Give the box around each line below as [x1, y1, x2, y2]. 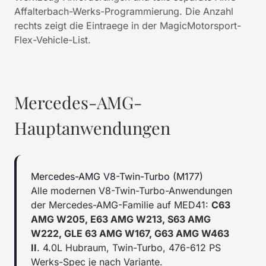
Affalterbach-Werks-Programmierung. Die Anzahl [14, 5, 233, 17]
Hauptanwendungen [14, 116, 170, 139]
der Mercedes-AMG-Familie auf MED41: [31, 198, 211, 211]
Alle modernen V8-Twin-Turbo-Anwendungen [31, 184, 232, 197]
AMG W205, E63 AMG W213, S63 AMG [31, 213, 211, 225]
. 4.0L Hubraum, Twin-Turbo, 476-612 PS [37, 241, 221, 254]
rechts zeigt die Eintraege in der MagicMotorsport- [14, 19, 241, 31]
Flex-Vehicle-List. [14, 33, 91, 46]
